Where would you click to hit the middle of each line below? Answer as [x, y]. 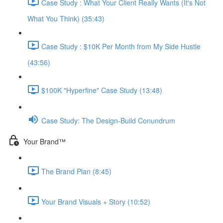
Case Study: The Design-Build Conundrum [108, 120]
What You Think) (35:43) [66, 18]
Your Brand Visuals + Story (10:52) [96, 201]
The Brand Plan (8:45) [76, 171]
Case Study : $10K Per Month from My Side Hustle [121, 46]
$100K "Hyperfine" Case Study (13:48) [102, 90]
